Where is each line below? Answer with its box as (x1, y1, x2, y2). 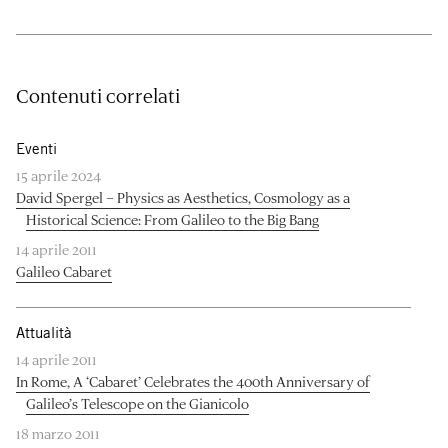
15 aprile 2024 (16, 165, 101, 185)
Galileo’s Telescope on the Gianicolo (26, 393, 249, 413)
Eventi (16, 139, 57, 157)
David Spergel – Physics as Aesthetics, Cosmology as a (16, 187, 350, 207)
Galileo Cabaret (16, 261, 112, 281)
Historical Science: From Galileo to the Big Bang (26, 209, 319, 229)
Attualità (16, 323, 72, 341)
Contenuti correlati (16, 82, 180, 108)
